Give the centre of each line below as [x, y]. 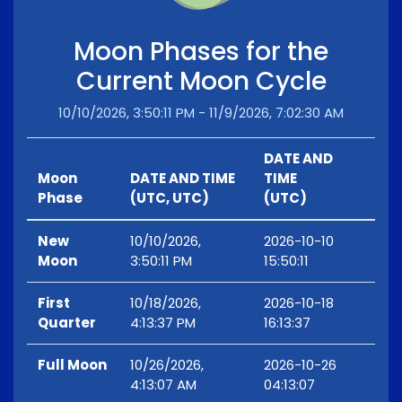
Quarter [67, 323]
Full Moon [72, 365]
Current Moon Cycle [201, 82]
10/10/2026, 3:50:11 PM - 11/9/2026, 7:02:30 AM [201, 113]
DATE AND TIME [183, 179]
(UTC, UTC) [170, 198]
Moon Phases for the [201, 52]
